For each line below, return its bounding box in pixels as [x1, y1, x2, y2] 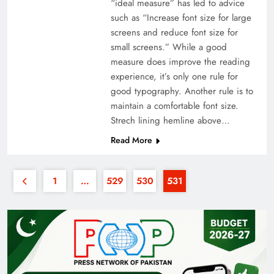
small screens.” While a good [110, 40, 227, 54]
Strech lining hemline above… [110, 114, 230, 128]
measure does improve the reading [110, 55, 250, 69]
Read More [110, 134, 152, 147]
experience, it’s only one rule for [110, 70, 238, 84]
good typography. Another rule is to [110, 84, 253, 98]
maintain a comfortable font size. [110, 99, 239, 113]
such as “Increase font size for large [110, 11, 251, 25]
